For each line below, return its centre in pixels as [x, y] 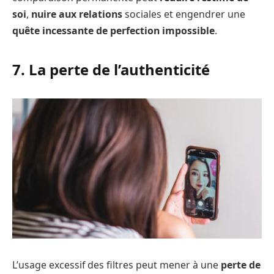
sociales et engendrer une [184, 14]
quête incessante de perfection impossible [113, 31]
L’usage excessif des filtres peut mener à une [117, 265]
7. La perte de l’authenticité [111, 70]
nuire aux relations [77, 14]
